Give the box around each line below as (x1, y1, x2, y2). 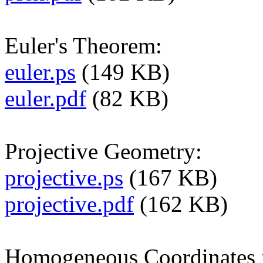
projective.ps (5, 165, 123, 191)
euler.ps (5, 59, 76, 85)
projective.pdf (5, 191, 134, 217)
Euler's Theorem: (5, 33, 162, 59)
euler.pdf (5, 86, 86, 112)
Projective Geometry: (5, 139, 202, 164)
